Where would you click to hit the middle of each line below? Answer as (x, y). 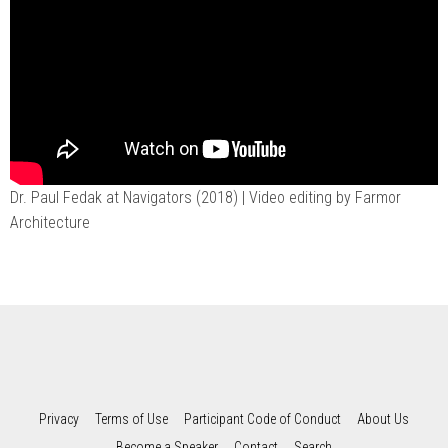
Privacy (59, 418)
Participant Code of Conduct (262, 418)
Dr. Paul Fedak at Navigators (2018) (124, 197)
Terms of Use (131, 418)
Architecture (50, 222)
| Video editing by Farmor (321, 197)
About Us (383, 418)
